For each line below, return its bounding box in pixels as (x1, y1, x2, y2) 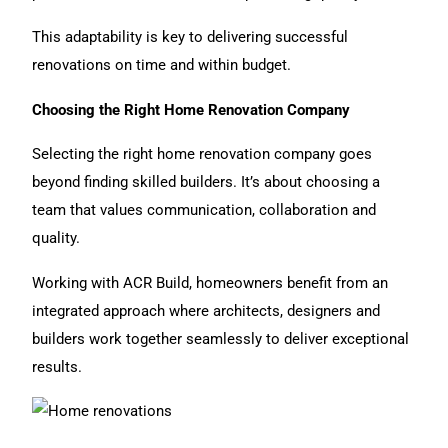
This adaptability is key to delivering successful (32, 28, 349, 47)
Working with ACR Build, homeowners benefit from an (32, 273, 389, 292)
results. (32, 357, 83, 376)
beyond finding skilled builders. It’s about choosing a (32, 173, 381, 192)
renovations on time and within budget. (32, 56, 292, 75)
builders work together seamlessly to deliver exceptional (32, 329, 410, 348)
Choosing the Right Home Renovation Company (32, 100, 351, 119)
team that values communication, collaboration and (32, 201, 377, 220)
